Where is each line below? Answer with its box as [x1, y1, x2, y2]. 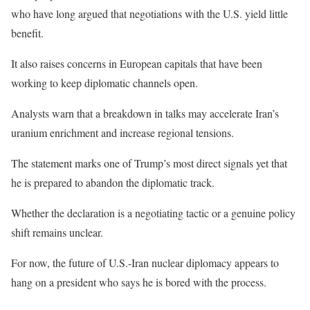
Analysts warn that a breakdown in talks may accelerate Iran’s [11, 106, 279, 120]
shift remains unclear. [11, 225, 103, 239]
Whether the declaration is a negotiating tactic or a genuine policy [11, 206, 295, 220]
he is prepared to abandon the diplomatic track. [11, 175, 215, 190]
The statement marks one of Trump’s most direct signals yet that [11, 156, 287, 170]
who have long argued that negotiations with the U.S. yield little [11, 6, 288, 21]
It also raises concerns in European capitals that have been [11, 56, 262, 71]
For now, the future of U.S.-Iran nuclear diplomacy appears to [11, 255, 279, 270]
